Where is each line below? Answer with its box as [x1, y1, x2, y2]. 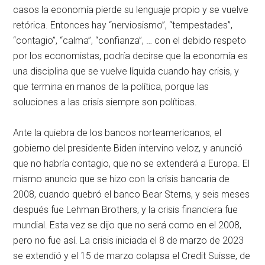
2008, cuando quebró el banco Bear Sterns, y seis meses [13, 189, 250, 201]
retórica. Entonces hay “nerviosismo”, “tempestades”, [13, 20, 233, 31]
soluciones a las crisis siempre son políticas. [13, 96, 198, 108]
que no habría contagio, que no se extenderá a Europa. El [13, 158, 250, 170]
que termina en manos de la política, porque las [13, 81, 209, 93]
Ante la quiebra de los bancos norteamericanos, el [13, 127, 222, 139]
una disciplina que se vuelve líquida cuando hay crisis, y [13, 66, 240, 77]
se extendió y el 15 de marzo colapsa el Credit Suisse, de [13, 250, 251, 262]
